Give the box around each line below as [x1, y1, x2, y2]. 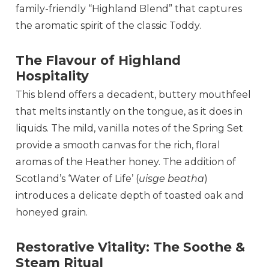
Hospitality [16, 68, 89, 84]
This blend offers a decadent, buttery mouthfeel [16, 89, 252, 101]
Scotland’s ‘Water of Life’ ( [16, 173, 139, 185]
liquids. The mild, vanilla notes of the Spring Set [16, 122, 244, 134]
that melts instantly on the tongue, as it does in [16, 106, 243, 118]
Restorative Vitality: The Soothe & [16, 239, 246, 255]
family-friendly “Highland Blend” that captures [16, 3, 243, 15]
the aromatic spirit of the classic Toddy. [16, 20, 202, 32]
